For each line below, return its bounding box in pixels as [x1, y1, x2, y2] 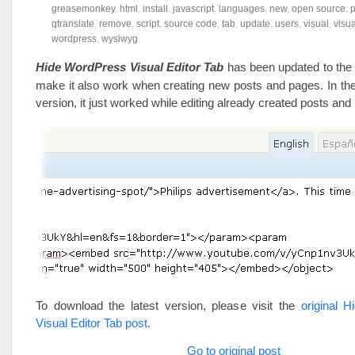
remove [99, 18, 132, 29]
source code [164, 18, 217, 29]
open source [292, 3, 345, 14]
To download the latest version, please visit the [36, 299, 301, 312]
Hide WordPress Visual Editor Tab [36, 60, 224, 74]
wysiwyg [101, 33, 138, 44]
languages [219, 3, 265, 14]
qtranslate [52, 18, 94, 29]
